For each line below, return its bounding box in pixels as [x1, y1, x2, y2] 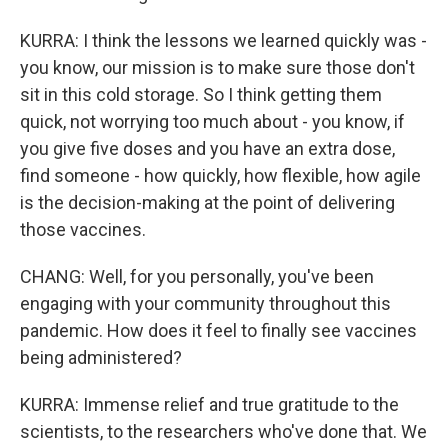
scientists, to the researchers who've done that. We [20, 421, 427, 442]
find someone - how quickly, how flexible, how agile [20, 165, 421, 186]
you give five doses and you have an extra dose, [20, 138, 395, 159]
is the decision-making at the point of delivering [20, 192, 395, 213]
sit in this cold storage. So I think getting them [20, 84, 382, 105]
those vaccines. [20, 219, 146, 240]
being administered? [20, 347, 182, 368]
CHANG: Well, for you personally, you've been [20, 266, 374, 287]
